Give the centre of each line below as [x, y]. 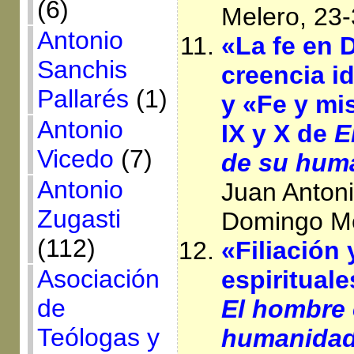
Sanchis [82, 70]
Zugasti [79, 219]
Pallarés [83, 99]
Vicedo [75, 159]
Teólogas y [98, 337]
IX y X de [277, 133]
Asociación [98, 279]
